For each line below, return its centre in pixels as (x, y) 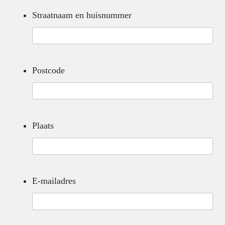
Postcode (48, 70)
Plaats (43, 126)
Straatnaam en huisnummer (82, 15)
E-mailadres (54, 181)
